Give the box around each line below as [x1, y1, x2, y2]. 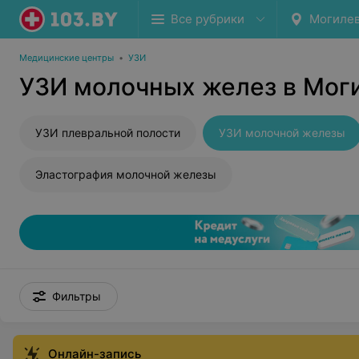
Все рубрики [171, 11, 244, 26]
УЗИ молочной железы [219, 126, 345, 139]
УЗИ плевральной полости [35, 126, 180, 139]
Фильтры [52, 289, 101, 303]
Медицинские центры [19, 52, 114, 63]
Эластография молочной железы [35, 167, 216, 181]
